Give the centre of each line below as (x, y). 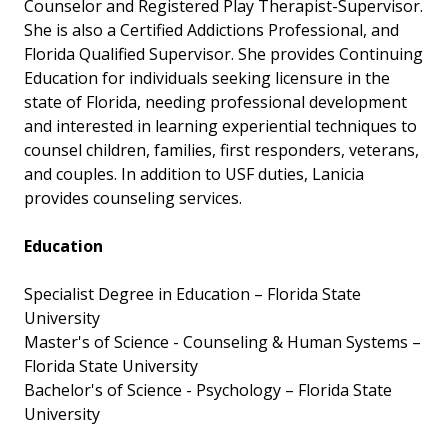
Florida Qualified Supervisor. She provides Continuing (223, 54)
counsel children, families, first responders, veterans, (221, 150)
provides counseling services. (135, 198)
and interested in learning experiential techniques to (220, 126)
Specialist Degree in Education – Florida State (192, 294)
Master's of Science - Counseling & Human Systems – (222, 342)
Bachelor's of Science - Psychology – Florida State (208, 390)
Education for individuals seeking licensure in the (207, 78)
